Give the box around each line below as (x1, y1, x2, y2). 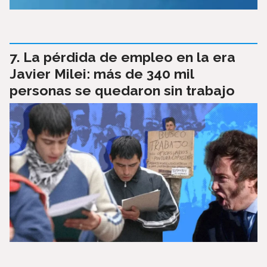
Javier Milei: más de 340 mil (10, 65, 194, 82)
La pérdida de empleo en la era (23, 48, 235, 65)
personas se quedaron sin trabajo (10, 82, 235, 98)
